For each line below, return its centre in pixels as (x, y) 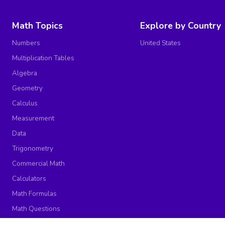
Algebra (24, 73)
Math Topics (37, 26)
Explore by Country (181, 26)
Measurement (33, 119)
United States (161, 43)
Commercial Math (38, 164)
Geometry (27, 88)
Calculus (25, 103)
